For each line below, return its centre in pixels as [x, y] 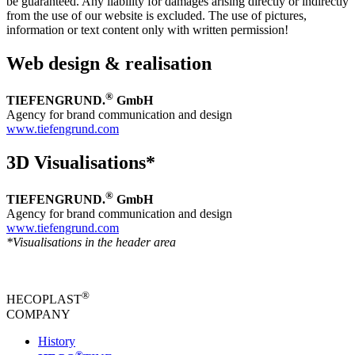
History [57, 341]
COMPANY [38, 314]
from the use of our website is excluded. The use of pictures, [157, 16]
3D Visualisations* [81, 163]
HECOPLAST [44, 300]
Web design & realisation [109, 64]
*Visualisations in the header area [91, 242]
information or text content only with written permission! [147, 30]
